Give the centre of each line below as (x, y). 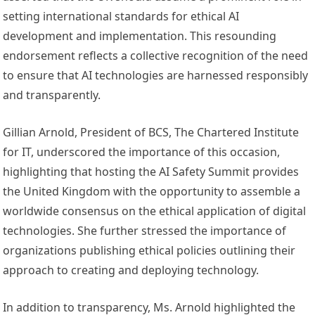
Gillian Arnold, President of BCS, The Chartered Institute (151, 133)
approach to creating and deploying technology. (131, 270)
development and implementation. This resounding (140, 36)
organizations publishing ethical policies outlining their (149, 251)
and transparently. (52, 95)
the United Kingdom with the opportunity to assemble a (152, 192)
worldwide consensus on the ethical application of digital (155, 211)
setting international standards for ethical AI (121, 17)
